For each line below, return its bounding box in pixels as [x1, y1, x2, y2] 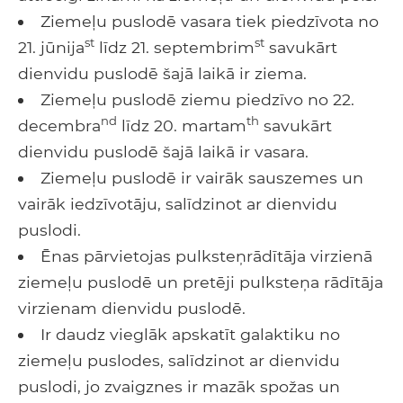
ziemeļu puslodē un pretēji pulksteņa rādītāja [18, 272, 383, 291]
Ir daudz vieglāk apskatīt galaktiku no [40, 324, 340, 344]
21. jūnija [18, 37, 85, 57]
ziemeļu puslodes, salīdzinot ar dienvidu [18, 350, 340, 370]
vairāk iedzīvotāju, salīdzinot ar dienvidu [18, 193, 337, 213]
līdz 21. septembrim [94, 37, 255, 57]
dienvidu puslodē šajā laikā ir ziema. [18, 63, 307, 83]
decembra [18, 115, 101, 135]
